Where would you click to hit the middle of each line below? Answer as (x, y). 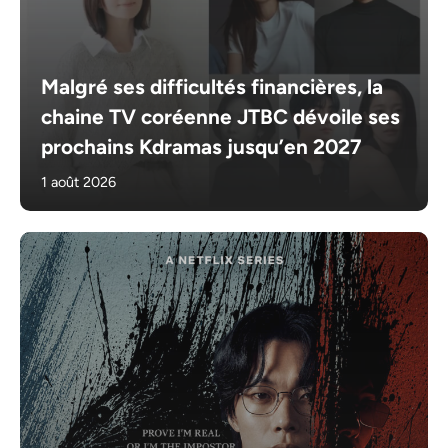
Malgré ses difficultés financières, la (212, 86)
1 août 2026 (79, 181)
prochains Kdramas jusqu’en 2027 (202, 146)
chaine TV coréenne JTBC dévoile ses (221, 116)
